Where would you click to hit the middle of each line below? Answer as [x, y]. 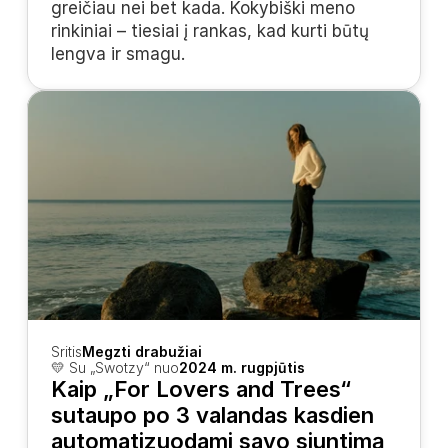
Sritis [67, 351]
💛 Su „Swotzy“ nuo [115, 367]
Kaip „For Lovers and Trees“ [201, 389]
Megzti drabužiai [142, 351]
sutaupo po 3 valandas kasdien [213, 415]
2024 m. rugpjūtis [242, 367]
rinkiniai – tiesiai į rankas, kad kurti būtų [210, 31]
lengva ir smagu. [118, 54]
